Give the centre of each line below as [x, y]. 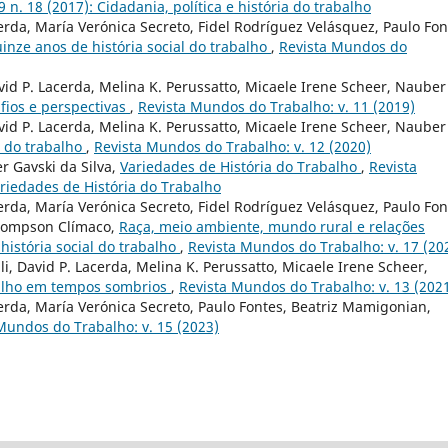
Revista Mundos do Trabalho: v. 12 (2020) [232, 147]
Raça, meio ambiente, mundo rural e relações [272, 227]
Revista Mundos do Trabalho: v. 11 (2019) [276, 107]
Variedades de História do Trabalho [240, 167]
